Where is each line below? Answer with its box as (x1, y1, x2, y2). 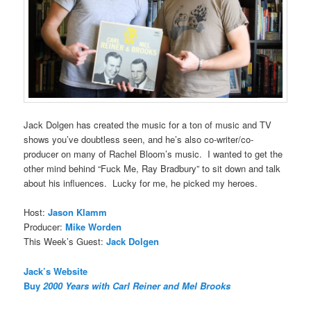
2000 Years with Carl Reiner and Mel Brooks (43, 278, 231, 292)
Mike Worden (65, 220, 122, 234)
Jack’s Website (24, 264, 88, 278)
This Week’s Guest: (24, 235, 107, 249)
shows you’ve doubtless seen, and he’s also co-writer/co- (24, 133, 254, 146)
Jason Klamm (48, 205, 108, 219)
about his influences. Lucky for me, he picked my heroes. (24, 176, 258, 190)
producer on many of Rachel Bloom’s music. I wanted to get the (24, 147, 283, 161)
